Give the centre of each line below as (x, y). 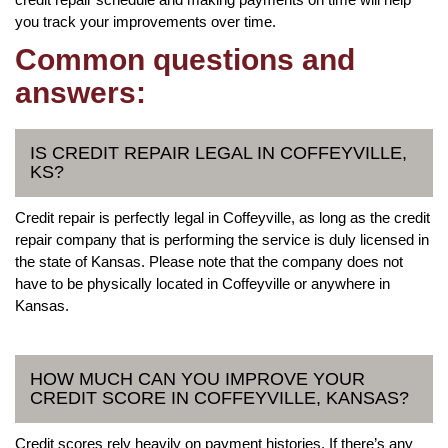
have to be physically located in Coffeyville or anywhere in (202, 283)
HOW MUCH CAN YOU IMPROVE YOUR (197, 378)
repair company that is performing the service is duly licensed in (222, 239)
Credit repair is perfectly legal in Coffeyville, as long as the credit (222, 217)
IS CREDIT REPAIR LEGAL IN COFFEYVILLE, (218, 152)
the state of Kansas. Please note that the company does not (209, 261)
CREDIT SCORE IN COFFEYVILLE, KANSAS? (219, 397)
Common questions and (185, 59)
